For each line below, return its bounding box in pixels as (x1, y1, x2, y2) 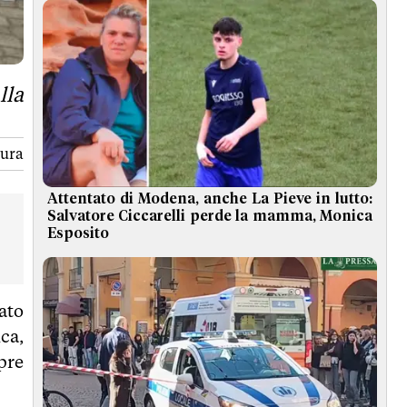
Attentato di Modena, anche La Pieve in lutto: (47, 192, 372, 207)
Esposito (47, 226, 109, 242)
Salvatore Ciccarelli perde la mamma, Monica (47, 209, 372, 224)
